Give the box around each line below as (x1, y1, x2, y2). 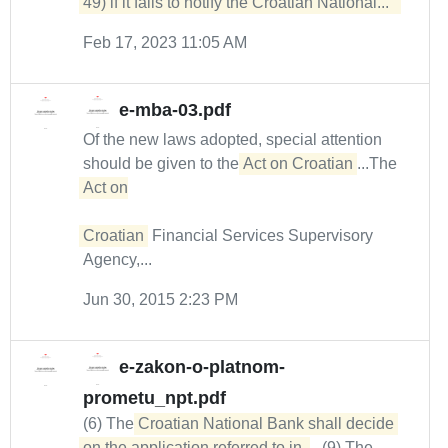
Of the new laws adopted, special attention (83, 131, 382, 148)
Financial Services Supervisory (148, 227, 373, 244)
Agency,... (83, 251, 152, 268)
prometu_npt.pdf (83, 388, 226, 408)
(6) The (83, 415, 138, 432)
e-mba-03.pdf (119, 100, 231, 121)
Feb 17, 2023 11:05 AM (83, 34, 247, 51)
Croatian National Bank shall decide (138, 415, 394, 432)
